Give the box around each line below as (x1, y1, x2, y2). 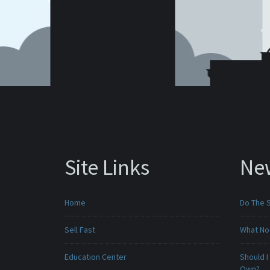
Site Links (64, 154, 149, 181)
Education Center (64, 251, 127, 262)
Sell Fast (64, 224, 95, 235)
